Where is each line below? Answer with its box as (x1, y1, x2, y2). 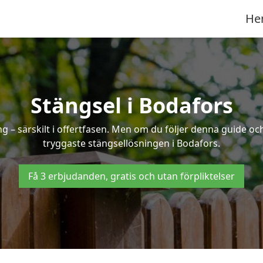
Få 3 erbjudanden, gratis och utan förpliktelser (28, 170, 235, 183)
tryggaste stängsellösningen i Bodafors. (43, 137, 220, 150)
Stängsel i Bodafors (30, 91, 233, 120)
